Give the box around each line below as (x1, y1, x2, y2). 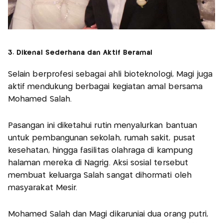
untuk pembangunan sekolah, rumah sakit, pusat (8, 134, 195, 142)
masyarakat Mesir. (8, 184, 78, 192)
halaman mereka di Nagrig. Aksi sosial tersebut (8, 159, 188, 167)
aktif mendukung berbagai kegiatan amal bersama (8, 83, 203, 91)
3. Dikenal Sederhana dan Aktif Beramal (8, 49, 153, 57)
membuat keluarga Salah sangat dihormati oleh (8, 172, 192, 180)
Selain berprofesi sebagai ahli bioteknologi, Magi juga (8, 71, 213, 79)
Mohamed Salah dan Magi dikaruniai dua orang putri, (8, 211, 209, 219)
